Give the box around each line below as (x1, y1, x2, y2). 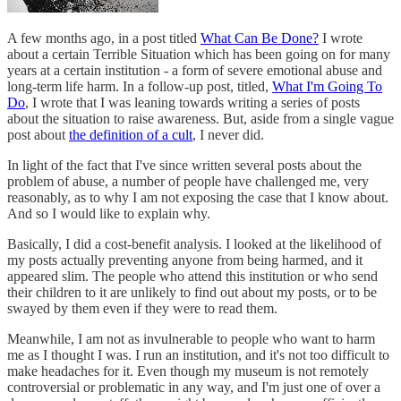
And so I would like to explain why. (7, 205, 210, 221)
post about (7, 126, 69, 142)
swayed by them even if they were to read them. (7, 300, 277, 316)
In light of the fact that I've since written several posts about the (7, 157, 362, 173)
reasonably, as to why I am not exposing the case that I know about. (7, 189, 388, 205)
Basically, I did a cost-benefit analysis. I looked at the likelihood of (7, 235, 381, 252)
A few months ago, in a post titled (7, 30, 200, 46)
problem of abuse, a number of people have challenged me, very (7, 173, 369, 189)
